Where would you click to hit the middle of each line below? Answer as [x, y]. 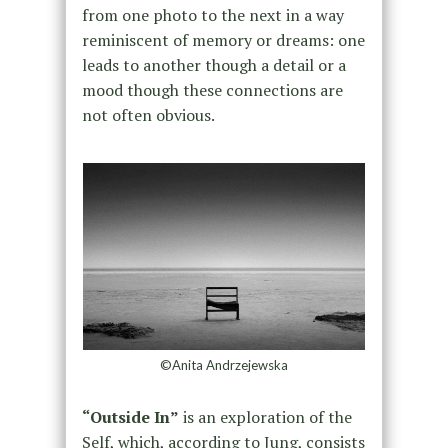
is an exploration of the [265, 417]
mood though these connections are [212, 90]
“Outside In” [130, 417]
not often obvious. [148, 115]
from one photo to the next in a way [212, 15]
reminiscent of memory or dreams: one [223, 40]
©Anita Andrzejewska [223, 365]
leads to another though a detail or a [213, 65]
